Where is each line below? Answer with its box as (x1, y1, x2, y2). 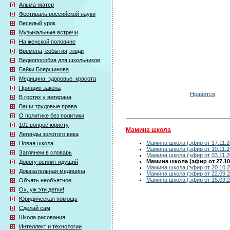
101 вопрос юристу (19, 122, 69, 128)
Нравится (190, 90, 215, 97)
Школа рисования (19, 214, 65, 220)
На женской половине (19, 39, 75, 45)
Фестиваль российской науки (19, 11, 95, 17)
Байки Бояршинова (19, 66, 69, 72)
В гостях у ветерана (19, 94, 71, 100)
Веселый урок (19, 20, 55, 26)
